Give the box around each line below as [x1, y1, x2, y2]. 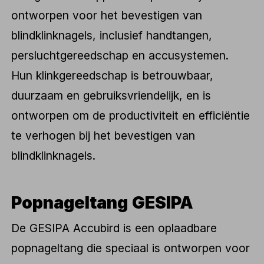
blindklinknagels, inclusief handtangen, [11, 28, 213, 42]
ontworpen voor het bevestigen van [11, 8, 203, 22]
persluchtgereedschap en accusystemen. [11, 48, 229, 62]
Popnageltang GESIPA [11, 192, 194, 213]
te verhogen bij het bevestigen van [11, 128, 196, 143]
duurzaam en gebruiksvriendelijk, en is [11, 88, 212, 103]
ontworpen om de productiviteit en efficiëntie [11, 108, 250, 123]
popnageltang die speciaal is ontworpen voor [11, 240, 250, 255]
